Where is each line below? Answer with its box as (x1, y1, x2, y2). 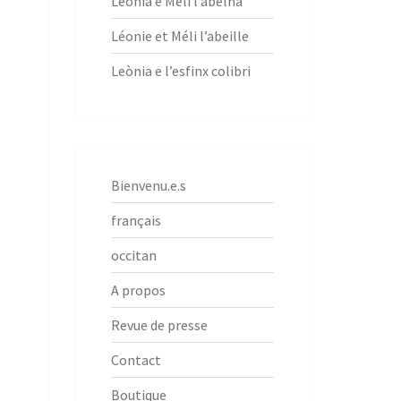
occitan (110, 245, 157, 264)
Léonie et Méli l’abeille (110, 26, 249, 45)
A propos (110, 280, 166, 299)
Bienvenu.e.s (110, 175, 186, 194)
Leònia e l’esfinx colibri (110, 61, 251, 80)
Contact (110, 350, 161, 369)
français (110, 210, 161, 229)
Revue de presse (110, 315, 208, 334)
